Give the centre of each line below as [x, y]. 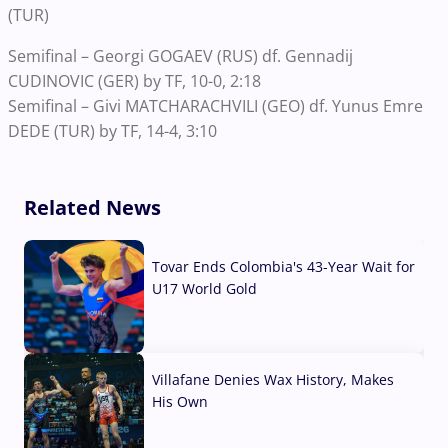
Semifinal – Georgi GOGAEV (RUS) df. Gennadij [180, 55]
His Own [180, 401]
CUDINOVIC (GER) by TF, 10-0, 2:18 [134, 80]
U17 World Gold [204, 288]
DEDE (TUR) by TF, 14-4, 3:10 [112, 130]
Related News [92, 207]
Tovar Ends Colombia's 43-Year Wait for [283, 266]
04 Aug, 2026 [195, 337]
